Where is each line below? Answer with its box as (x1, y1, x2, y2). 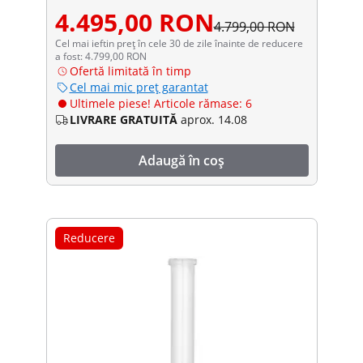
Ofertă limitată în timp (69, 62, 191, 79)
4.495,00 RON (54, 5, 214, 39)
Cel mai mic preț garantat (69, 79, 208, 95)
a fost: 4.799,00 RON (54, 49, 147, 63)
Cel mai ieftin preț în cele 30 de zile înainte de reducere (54, 36, 303, 50)
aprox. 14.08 (180, 111, 247, 127)
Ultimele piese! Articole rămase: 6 (69, 95, 252, 111)
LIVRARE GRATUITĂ (69, 111, 177, 127)
